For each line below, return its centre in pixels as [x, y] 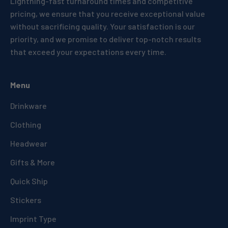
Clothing [26, 124]
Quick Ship [29, 181]
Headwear [29, 143]
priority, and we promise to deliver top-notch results [106, 39]
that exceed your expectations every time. [88, 51]
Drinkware [28, 105]
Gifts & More [33, 162]
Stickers [26, 199]
